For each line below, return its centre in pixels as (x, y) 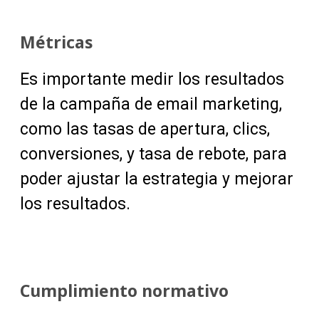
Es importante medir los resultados (152, 80)
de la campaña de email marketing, (151, 105)
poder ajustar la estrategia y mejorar (157, 179)
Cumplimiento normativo (124, 291)
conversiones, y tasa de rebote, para (153, 155)
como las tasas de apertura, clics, (145, 130)
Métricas (57, 42)
